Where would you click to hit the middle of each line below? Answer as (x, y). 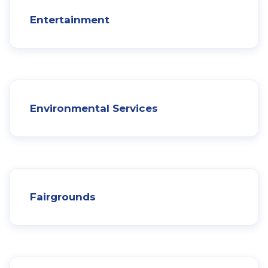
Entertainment (70, 19)
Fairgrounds (63, 197)
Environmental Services (94, 108)
